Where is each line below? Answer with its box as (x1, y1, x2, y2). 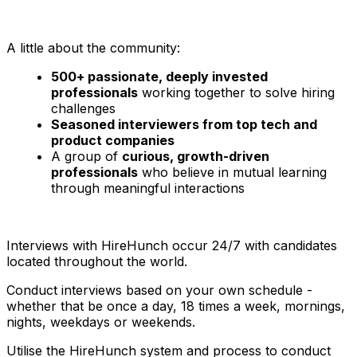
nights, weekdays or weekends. (6, 314, 195, 331)
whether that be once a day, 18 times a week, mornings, (6, 298, 345, 315)
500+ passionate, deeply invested (51, 69, 268, 85)
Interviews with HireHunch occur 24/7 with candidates (6, 237, 337, 254)
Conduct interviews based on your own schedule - (6, 282, 312, 299)
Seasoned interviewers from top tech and (51, 116, 317, 133)
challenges (51, 100, 116, 117)
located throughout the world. (6, 253, 187, 270)
